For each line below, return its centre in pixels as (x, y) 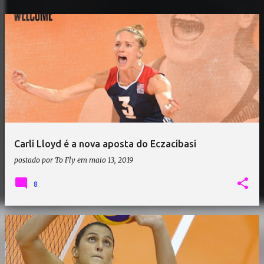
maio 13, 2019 (111, 160)
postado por (34, 160)
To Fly (65, 160)
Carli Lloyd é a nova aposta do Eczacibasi (105, 144)
